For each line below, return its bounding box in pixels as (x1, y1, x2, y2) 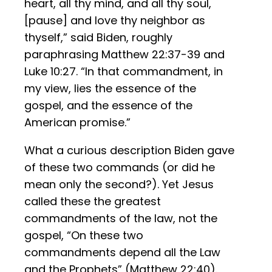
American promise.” (24, 115, 131, 131)
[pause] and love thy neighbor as (24, 13, 205, 29)
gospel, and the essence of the (24, 98, 192, 114)
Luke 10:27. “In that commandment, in (24, 64, 223, 80)
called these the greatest (24, 194, 161, 209)
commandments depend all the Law (24, 245, 220, 260)
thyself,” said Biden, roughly (24, 30, 172, 46)
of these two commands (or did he (24, 160, 215, 175)
